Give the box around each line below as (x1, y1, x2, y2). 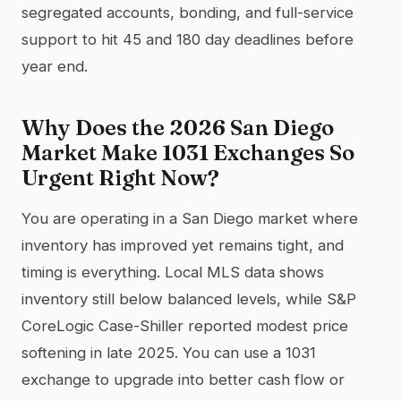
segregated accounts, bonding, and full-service (21, 3, 354, 21)
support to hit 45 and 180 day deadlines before (21, 30, 354, 48)
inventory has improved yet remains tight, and (21, 235, 344, 254)
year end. (21, 56, 88, 75)
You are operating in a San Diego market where (21, 209, 358, 227)
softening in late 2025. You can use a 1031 (21, 343, 316, 362)
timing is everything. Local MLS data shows (21, 262, 324, 281)
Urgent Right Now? (21, 164, 219, 191)
